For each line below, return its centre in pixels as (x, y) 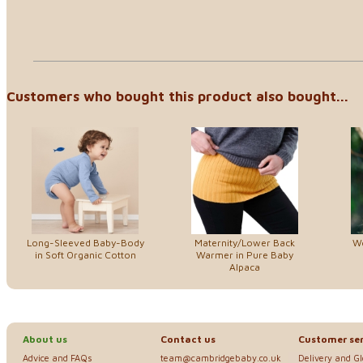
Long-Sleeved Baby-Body (85, 243)
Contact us (188, 340)
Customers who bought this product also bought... (177, 96)
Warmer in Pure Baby (245, 255)
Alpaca (245, 267)
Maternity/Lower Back (245, 243)
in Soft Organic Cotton (85, 255)
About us (45, 340)
